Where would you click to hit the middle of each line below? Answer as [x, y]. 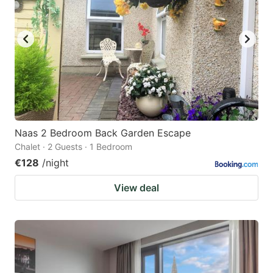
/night [55, 162]
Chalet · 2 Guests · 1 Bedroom [73, 146]
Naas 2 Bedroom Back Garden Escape [103, 133]
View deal [136, 187]
